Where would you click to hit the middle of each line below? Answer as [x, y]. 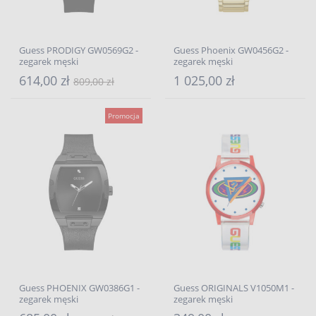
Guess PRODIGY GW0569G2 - [79, 50]
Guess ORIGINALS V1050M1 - [234, 288]
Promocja [124, 116]
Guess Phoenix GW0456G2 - [231, 50]
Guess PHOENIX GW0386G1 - [79, 288]
